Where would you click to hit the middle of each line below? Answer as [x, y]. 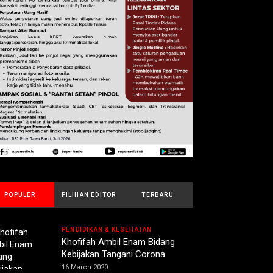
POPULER [20, 195]
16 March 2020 [85, 268]
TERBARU [158, 195]
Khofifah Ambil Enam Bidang [118, 242]
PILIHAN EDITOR [89, 195]
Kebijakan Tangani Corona [113, 254]
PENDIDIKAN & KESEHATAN [107, 230]
